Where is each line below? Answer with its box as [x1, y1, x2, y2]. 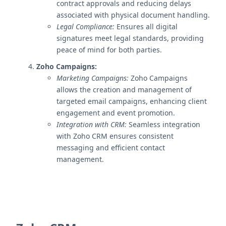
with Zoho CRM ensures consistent [56, 131, 174, 141]
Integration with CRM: [56, 120, 127, 129]
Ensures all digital [115, 22, 178, 31]
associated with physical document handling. [56, 10, 210, 20]
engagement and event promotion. [56, 108, 175, 118]
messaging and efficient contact [56, 143, 165, 152]
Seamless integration [127, 120, 200, 129]
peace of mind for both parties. [56, 45, 162, 54]
